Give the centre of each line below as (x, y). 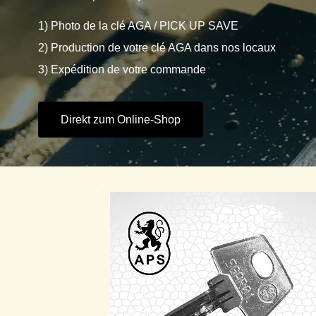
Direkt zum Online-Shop (121, 119)
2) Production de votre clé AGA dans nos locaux (157, 48)
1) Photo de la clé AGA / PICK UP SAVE (138, 26)
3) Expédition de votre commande (122, 69)
